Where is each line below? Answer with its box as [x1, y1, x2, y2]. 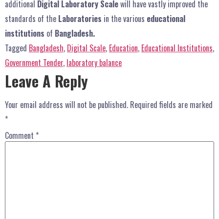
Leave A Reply [5, 70, 88, 92]
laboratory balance [66, 57, 122, 69]
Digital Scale [67, 42, 106, 54]
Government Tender [5, 57, 63, 69]
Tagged [5, 42, 29, 54]
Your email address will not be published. [5, 99, 128, 111]
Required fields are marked [130, 99, 213, 111]
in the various [102, 13, 147, 25]
